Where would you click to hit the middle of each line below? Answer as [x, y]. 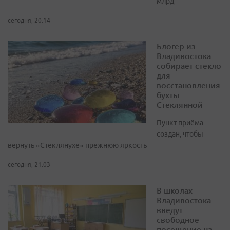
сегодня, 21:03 [29, 165]
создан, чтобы [180, 134]
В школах [175, 190]
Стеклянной [180, 105]
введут [170, 210]
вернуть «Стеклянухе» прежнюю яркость [77, 146]
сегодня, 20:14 [29, 21]
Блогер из [176, 46]
